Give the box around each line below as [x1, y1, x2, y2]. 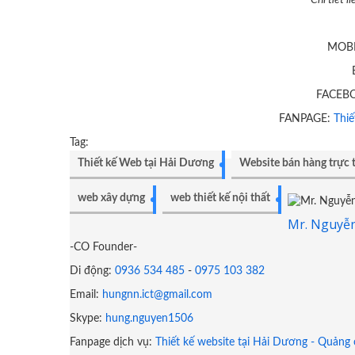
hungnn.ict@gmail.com [102, 289, 212, 300]
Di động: [70, 265, 115, 277]
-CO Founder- [70, 242, 137, 253]
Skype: [70, 313, 105, 324]
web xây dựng [78, 193, 145, 204]
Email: [70, 289, 102, 300]
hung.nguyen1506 [105, 313, 193, 324]
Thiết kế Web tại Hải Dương [78, 158, 214, 169]
